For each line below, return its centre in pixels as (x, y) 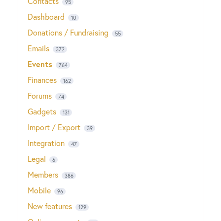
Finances (42, 80)
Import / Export (54, 127)
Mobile (39, 190)
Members (43, 174)
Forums (40, 95)
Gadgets (42, 111)
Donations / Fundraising (69, 32)
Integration (46, 143)
